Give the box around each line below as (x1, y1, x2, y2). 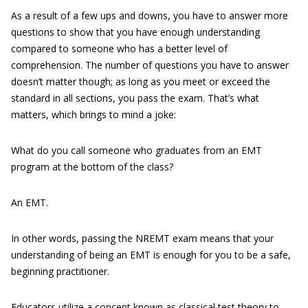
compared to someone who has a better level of (11, 42, 228, 55)
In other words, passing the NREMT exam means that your (11, 232, 274, 245)
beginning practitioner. (11, 265, 109, 278)
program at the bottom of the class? (11, 160, 173, 173)
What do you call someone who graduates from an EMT (11, 144, 262, 157)
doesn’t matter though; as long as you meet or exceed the (11, 75, 270, 88)
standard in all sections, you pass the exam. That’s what (11, 91, 259, 104)
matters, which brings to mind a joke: (11, 108, 176, 121)
